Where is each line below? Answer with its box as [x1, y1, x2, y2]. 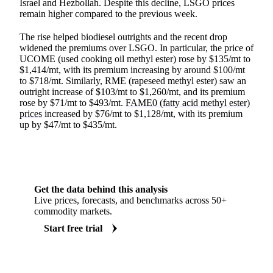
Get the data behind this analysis [34, 183, 168, 194]
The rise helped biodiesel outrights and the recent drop [19, 31, 227, 42]
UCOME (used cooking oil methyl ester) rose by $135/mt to [19, 53, 250, 64]
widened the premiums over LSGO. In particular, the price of [19, 42, 253, 53]
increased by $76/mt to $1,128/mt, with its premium [42, 108, 243, 119]
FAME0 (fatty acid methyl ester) [126, 97, 250, 108]
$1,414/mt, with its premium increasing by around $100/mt [19, 64, 245, 75]
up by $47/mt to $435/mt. [19, 119, 117, 130]
